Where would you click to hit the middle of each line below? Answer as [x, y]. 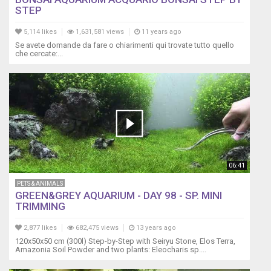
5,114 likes [39, 32]
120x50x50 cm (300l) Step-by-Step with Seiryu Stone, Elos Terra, [125, 241]
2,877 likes [39, 228]
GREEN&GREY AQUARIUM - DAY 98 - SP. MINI [119, 196]
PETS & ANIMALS [40, 184]
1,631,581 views [99, 32]
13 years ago [155, 228]
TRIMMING [40, 207]
